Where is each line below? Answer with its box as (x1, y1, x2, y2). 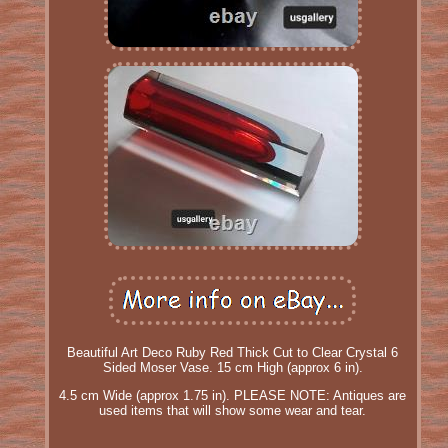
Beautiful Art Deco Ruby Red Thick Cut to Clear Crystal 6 (67, 344, 399, 360)
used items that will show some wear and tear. (99, 402, 367, 418)
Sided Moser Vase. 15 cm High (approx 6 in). (102, 359, 363, 375)
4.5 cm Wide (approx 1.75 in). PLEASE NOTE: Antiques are (59, 387, 407, 403)
